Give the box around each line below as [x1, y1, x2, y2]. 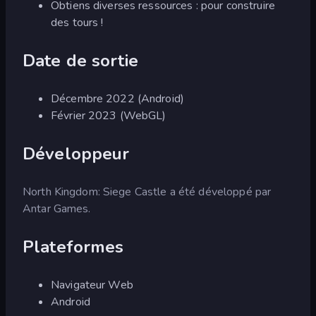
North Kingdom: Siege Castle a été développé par [23, 183, 272, 200]
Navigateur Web [51, 276, 133, 293]
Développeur [23, 142, 130, 165]
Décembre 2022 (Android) [51, 90, 185, 107]
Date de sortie [23, 49, 138, 72]
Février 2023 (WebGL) [51, 107, 166, 123]
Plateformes [23, 235, 124, 258]
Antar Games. [23, 200, 91, 217]
